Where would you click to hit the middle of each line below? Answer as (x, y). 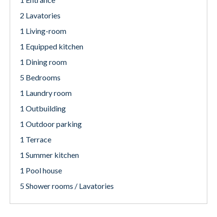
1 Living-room (43, 31)
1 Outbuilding (43, 108)
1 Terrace (36, 139)
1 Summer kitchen (49, 155)
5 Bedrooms (40, 77)
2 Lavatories (40, 15)
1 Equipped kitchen (52, 46)
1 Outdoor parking (51, 124)
